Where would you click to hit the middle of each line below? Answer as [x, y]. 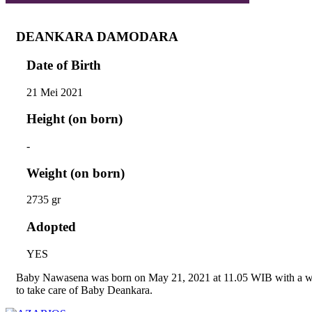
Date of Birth [64, 65]
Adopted [51, 227]
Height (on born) [75, 119]
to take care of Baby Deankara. [84, 290]
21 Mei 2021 [55, 92]
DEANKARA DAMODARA [97, 37]
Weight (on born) [76, 173]
